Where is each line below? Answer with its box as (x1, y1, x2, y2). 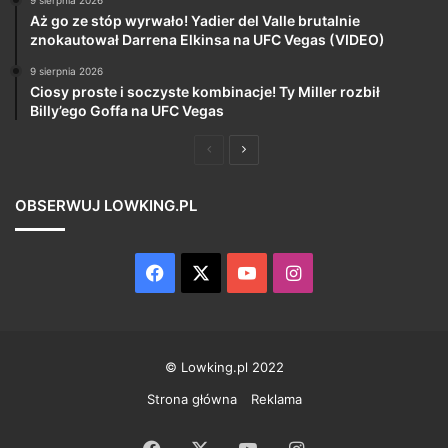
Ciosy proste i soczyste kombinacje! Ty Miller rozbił (30, 83, 380, 101)
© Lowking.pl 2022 (164, 359, 284, 376)
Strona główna (146, 391, 237, 408)
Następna (245, 141, 299, 157)
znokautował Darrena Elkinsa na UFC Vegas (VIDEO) (30, 31, 385, 49)
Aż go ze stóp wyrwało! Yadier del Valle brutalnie (30, 12, 360, 30)
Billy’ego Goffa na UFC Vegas (30, 102, 224, 120)
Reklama (250, 391, 302, 408)
